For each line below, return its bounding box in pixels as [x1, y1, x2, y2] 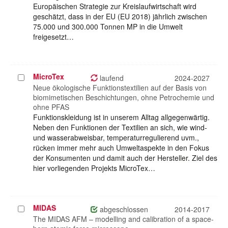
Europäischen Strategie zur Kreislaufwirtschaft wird [33, 1, 196, 12]
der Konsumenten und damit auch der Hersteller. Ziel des [33, 153, 217, 163]
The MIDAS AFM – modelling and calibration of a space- [33, 214, 214, 224]
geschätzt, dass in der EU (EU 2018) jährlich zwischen [33, 11, 207, 22]
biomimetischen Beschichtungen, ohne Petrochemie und [33, 92, 214, 103]
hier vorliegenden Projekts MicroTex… [33, 163, 155, 174]
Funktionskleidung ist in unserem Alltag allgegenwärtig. [33, 112, 210, 123]
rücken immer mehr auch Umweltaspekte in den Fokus [33, 142, 209, 153]
